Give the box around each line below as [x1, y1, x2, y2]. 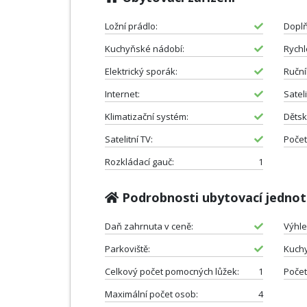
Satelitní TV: [105, 132, 153, 145]
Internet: [105, 87, 140, 100]
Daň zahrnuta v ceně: [105, 219, 193, 232]
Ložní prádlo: [105, 19, 158, 32]
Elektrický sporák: [105, 64, 177, 77]
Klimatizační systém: [105, 110, 188, 123]
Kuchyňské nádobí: [105, 42, 184, 55]
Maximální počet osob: [105, 287, 198, 300]
